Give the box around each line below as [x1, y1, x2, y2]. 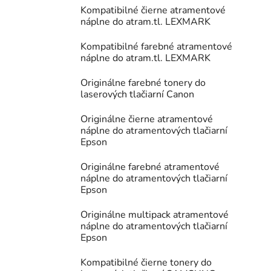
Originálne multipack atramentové [80, 208, 229, 222]
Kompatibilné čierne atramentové [80, 4, 226, 18]
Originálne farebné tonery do [80, 76, 206, 90]
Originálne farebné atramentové [80, 160, 220, 174]
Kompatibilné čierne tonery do [80, 256, 212, 270]
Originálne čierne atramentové [80, 113, 213, 126]
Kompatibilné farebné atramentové [80, 40, 232, 54]
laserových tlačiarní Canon [80, 88, 194, 102]
